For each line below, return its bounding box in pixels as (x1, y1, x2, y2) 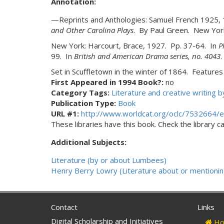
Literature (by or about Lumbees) (51, 155, 166, 165)
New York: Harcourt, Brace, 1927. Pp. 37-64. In (51, 40, 218, 50)
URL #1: (51, 108, 81, 118)
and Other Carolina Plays (51, 25, 133, 35)
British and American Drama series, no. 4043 (74, 51, 220, 61)
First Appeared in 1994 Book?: (51, 77, 165, 87)
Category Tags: (51, 87, 111, 97)
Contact (51, 202, 77, 212)
